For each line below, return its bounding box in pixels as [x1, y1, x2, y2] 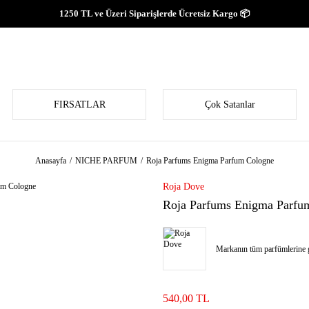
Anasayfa [35, 156, 66, 166]
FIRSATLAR [53, 99, 106, 110]
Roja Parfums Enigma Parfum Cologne [146, 156, 274, 166]
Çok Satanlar [204, 99, 255, 110]
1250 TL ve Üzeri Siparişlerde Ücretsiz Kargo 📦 [59, 8, 250, 19]
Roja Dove [163, 181, 204, 192]
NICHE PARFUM [75, 156, 137, 166]
